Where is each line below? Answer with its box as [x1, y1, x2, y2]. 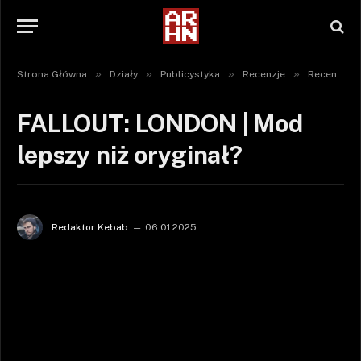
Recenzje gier [308, 68, 337, 80]
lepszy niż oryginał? [17, 140, 243, 169]
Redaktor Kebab [52, 221, 128, 233]
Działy [110, 68, 138, 80]
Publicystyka [160, 68, 220, 80]
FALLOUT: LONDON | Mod [17, 109, 303, 138]
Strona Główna [17, 68, 87, 80]
